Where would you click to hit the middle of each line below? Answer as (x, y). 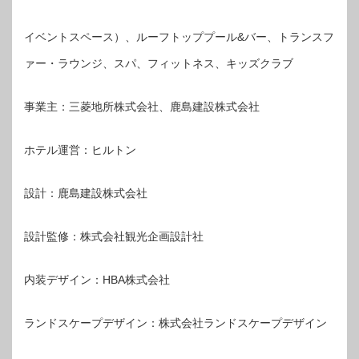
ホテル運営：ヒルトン (80, 150)
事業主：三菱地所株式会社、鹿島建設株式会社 (142, 107)
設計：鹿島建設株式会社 (86, 194)
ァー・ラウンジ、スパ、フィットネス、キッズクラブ (159, 64)
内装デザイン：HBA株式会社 (97, 280)
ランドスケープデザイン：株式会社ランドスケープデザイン (175, 323)
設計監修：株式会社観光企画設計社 (114, 237)
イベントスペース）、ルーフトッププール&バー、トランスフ (179, 37)
